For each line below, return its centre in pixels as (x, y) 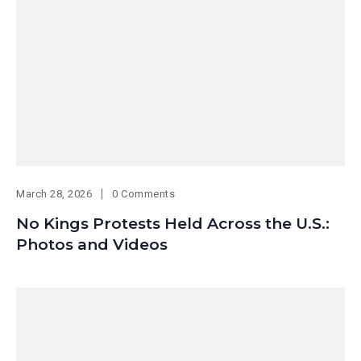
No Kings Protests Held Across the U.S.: (173, 224)
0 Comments (144, 194)
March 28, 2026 (54, 194)
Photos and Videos (92, 245)
